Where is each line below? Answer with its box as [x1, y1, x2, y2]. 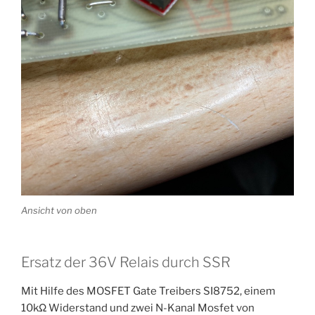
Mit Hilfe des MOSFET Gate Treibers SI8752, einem [21, 285, 276, 298]
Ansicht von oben [21, 204, 97, 216]
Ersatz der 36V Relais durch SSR [21, 254, 231, 271]
